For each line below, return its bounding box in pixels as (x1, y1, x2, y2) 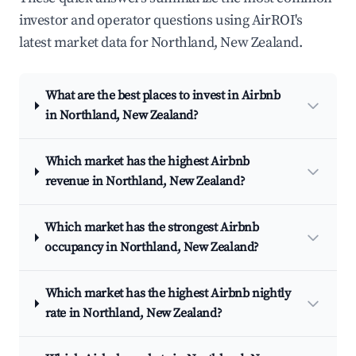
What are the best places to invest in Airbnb (45, 87, 281, 103)
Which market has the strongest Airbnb (44, 219, 259, 235)
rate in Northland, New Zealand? (44, 305, 222, 321)
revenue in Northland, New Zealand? (44, 173, 246, 189)
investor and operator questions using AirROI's (19, 11, 303, 29)
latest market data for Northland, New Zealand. (19, 33, 303, 52)
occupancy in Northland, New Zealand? (44, 239, 260, 255)
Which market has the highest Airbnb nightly (44, 285, 291, 301)
